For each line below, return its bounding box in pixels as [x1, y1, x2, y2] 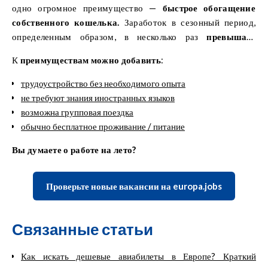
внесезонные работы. [12, 45, 103, 56]
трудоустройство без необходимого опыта [21, 77, 185, 89]
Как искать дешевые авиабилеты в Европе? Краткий [21, 250, 256, 261]
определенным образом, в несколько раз [12, 31, 207, 42]
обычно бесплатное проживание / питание [21, 120, 185, 132]
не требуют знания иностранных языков [21, 92, 175, 103]
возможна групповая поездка [21, 106, 133, 117]
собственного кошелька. [12, 16, 120, 28]
